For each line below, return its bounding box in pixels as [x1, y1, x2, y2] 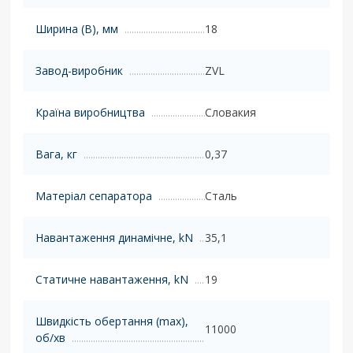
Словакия [204, 104, 256, 120]
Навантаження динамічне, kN [35, 229, 193, 245]
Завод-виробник [35, 62, 123, 78]
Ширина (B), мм [35, 20, 118, 36]
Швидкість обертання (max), [35, 313, 188, 329]
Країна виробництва [35, 104, 145, 120]
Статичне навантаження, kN [35, 271, 188, 287]
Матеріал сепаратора [35, 188, 152, 203]
